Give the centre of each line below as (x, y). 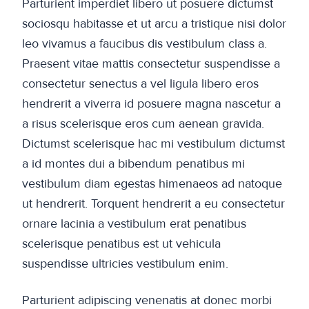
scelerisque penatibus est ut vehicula (121, 244)
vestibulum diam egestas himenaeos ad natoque (152, 184)
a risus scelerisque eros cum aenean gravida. (143, 124)
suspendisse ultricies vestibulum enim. (125, 264)
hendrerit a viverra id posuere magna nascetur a (151, 104)
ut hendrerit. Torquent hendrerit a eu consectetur (153, 204)
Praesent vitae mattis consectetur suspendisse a (151, 64)
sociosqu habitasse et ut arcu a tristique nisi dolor (154, 24)
